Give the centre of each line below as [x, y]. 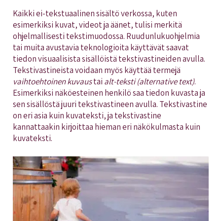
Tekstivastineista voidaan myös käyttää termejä [96, 70]
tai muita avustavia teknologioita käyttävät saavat [101, 47]
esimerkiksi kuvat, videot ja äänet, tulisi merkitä [97, 24]
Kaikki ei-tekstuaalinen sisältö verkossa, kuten [95, 13]
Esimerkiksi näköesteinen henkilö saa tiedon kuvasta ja [109, 92]
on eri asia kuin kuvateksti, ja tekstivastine [87, 115]
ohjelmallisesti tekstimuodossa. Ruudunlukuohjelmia [106, 36]
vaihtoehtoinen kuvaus [53, 81]
